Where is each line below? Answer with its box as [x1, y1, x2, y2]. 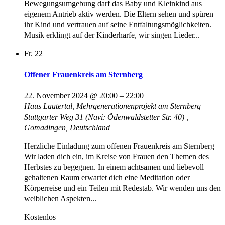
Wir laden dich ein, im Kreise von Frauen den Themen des [24, 152, 209, 161]
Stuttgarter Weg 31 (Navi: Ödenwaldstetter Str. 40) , [24, 113, 188, 122]
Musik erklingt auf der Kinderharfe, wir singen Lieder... [24, 30, 200, 39]
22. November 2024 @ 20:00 [24, 91, 118, 100]
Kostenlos [24, 213, 56, 222]
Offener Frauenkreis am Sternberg [24, 70, 143, 79]
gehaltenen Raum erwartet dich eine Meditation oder [24, 173, 190, 182]
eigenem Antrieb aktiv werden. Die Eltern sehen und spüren [24, 9, 213, 18]
